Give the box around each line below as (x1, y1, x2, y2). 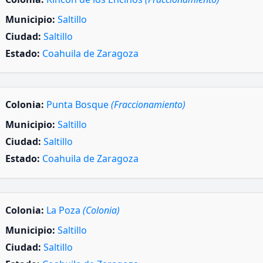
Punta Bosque (46, 98, 111, 112)
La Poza (46, 203, 83, 217)
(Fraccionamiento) (111, 98, 186, 112)
